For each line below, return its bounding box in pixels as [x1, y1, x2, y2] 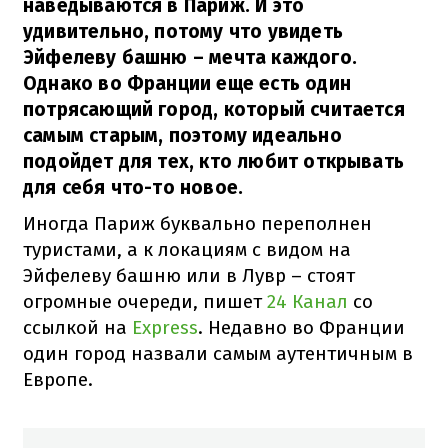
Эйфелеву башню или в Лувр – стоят [23, 263, 355, 287]
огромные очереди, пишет [23, 289, 267, 313]
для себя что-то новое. [23, 175, 244, 199]
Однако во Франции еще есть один [23, 71, 351, 95]
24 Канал [267, 289, 348, 313]
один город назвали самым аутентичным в [23, 341, 413, 365]
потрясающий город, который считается [23, 97, 405, 121]
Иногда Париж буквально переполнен [23, 211, 372, 235]
